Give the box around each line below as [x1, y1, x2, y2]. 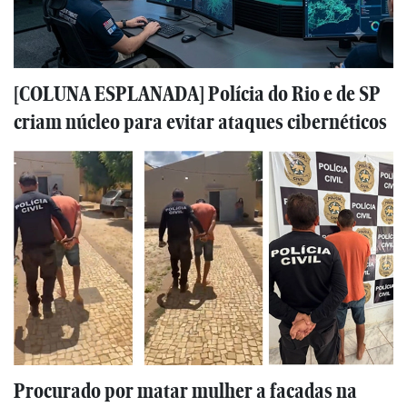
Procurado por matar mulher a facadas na [14, 379, 357, 402]
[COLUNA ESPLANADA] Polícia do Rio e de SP [14, 82, 381, 105]
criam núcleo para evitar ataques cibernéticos [14, 110, 387, 134]
